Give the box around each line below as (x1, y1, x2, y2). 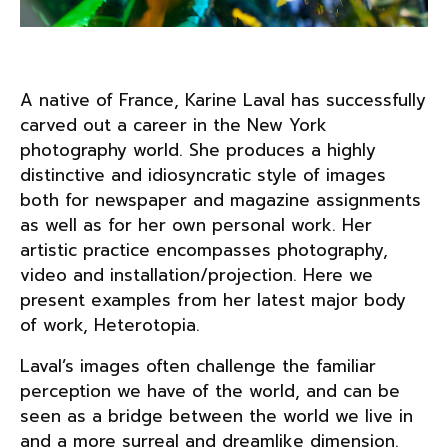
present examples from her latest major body (20, 287, 406, 313)
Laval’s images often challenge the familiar (20, 353, 376, 379)
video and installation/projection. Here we (20, 262, 373, 288)
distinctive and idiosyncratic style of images (20, 162, 386, 188)
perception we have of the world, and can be (20, 378, 400, 404)
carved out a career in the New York (20, 112, 327, 138)
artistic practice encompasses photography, (20, 237, 388, 263)
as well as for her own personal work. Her (20, 212, 372, 238)
